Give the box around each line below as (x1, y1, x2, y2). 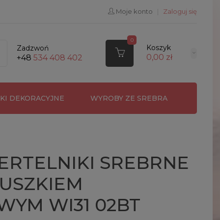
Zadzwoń (17, 43, 49, 53)
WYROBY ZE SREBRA (90, 94, 167, 103)
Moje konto (116, 7, 153, 15)
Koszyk (146, 43, 171, 53)
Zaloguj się (163, 7, 197, 15)
